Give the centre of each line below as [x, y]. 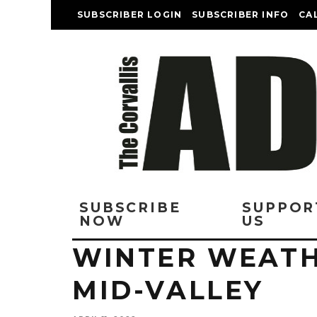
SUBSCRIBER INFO [241, 15]
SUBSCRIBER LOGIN [130, 15]
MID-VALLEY [168, 290]
